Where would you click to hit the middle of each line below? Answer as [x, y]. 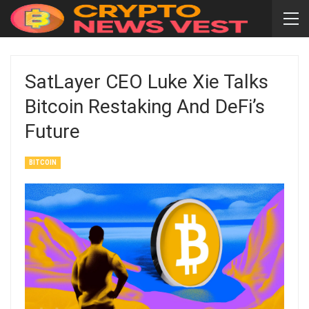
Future [52, 131]
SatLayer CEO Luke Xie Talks [147, 82]
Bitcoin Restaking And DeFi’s [145, 107]
